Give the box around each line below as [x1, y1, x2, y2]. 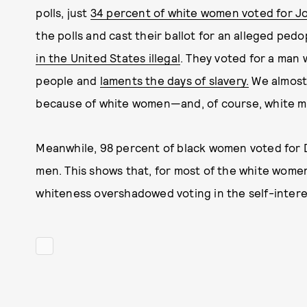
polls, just [36, 5, 90, 19]
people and [36, 73, 100, 87]
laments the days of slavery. [99, 73, 249, 87]
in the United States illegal [36, 51, 180, 64]
